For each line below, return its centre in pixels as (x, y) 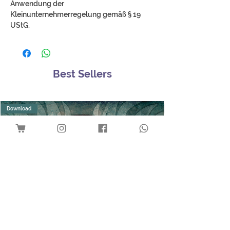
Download (19, 109)
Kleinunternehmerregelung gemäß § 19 (75, 14)
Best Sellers (82, 74)
